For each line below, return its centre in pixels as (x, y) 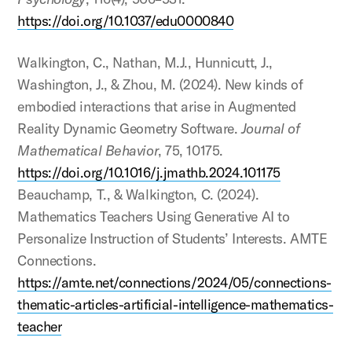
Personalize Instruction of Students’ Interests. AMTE (172, 239)
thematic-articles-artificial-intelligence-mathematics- (176, 305)
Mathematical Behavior (88, 151)
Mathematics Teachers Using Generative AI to (154, 217)
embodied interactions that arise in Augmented (157, 107)
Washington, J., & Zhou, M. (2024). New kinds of (160, 85)
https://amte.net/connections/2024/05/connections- (174, 283)
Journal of (270, 129)
